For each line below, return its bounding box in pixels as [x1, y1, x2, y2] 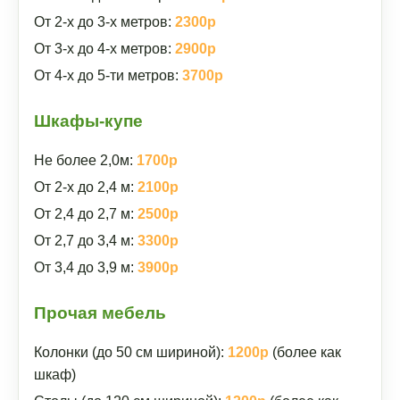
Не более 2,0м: [34, 153, 137, 168]
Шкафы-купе [34, 112, 143, 130]
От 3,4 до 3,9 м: [34, 260, 137, 275]
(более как [269, 345, 341, 360]
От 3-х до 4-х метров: [34, 41, 175, 56]
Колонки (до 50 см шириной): [34, 345, 228, 360]
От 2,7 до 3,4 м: [34, 233, 137, 248]
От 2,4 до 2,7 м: [34, 206, 137, 221]
